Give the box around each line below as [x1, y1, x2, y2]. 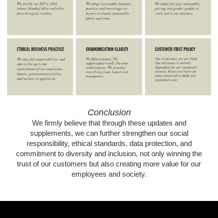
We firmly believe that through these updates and [32, 119, 186, 127]
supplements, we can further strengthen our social [30, 129, 188, 138]
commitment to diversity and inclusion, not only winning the [16, 150, 202, 158]
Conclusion [87, 108, 131, 118]
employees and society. [72, 170, 146, 179]
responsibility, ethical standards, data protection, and [26, 140, 192, 148]
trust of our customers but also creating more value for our [17, 160, 201, 168]
